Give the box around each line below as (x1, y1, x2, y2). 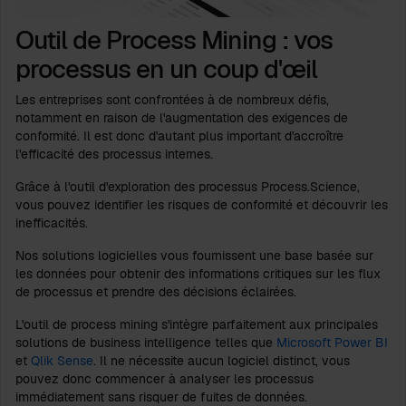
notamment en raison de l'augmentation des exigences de (15, 109, 348, 126)
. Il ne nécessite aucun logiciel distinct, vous (93, 352, 350, 369)
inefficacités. (15, 214, 88, 231)
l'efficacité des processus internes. (15, 145, 213, 162)
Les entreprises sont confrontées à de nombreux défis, (15, 91, 329, 108)
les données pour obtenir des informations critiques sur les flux (15, 265, 381, 282)
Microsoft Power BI (276, 333, 388, 351)
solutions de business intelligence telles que (15, 333, 276, 351)
